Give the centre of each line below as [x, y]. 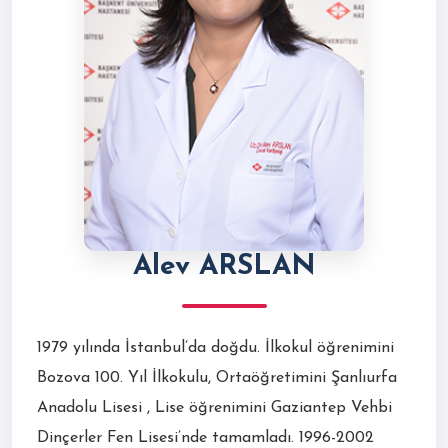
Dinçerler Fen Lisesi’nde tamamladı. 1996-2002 [205, 437]
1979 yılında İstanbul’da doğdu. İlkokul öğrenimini [215, 347]
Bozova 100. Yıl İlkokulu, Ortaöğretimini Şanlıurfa [217, 377]
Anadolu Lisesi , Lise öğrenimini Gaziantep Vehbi [214, 407]
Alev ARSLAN [224, 266]
